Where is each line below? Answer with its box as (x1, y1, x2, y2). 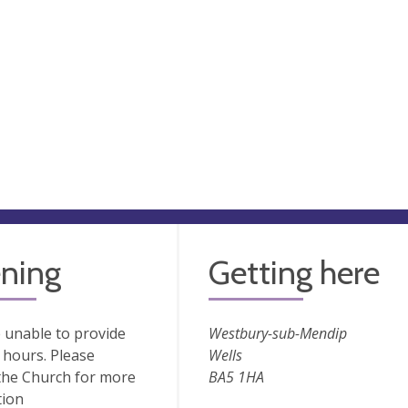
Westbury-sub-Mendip (208, 323, 347, 343)
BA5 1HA (208, 367, 264, 387)
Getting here (208, 252, 380, 292)
